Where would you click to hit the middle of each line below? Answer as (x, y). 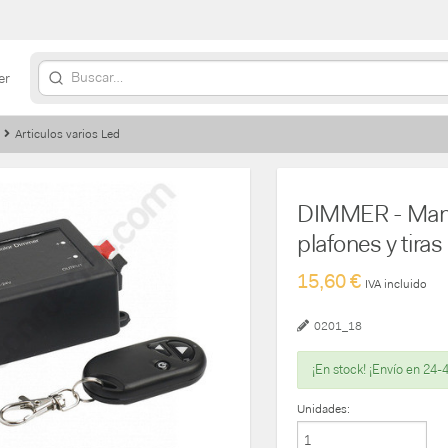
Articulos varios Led (67, 134)
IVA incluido (396, 284)
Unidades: (324, 409)
